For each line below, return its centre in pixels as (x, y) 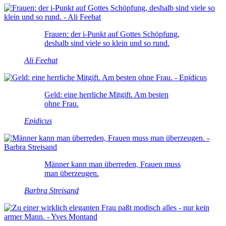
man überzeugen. (72, 173)
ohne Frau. (62, 103)
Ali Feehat (41, 60)
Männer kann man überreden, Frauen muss (112, 164)
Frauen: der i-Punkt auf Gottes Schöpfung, (112, 34)
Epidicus (38, 121)
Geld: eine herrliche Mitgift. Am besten (106, 94)
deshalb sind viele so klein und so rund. (107, 43)
